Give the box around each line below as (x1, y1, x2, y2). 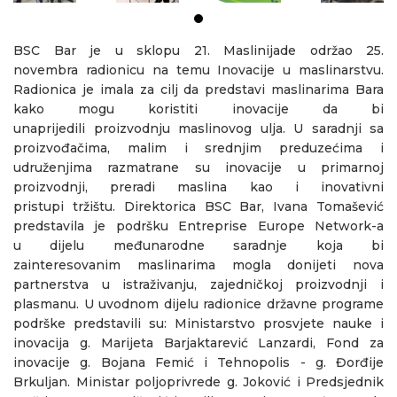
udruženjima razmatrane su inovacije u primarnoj (13, 159, 384, 175)
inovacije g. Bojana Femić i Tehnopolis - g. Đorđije (13, 354, 384, 370)
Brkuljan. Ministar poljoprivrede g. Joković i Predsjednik (13, 373, 384, 390)
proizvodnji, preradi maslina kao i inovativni (13, 178, 384, 195)
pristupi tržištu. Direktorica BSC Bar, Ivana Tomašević (13, 198, 384, 214)
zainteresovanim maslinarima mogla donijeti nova (13, 256, 384, 273)
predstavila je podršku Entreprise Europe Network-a (13, 217, 384, 234)
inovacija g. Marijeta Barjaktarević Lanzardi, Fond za (13, 334, 384, 351)
